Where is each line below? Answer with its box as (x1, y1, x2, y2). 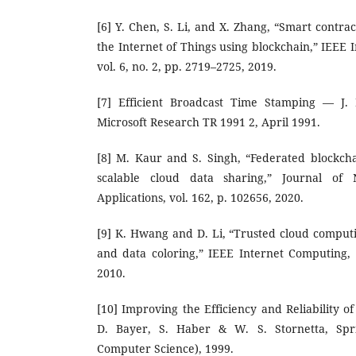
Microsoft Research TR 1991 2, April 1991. (97, 114, 320, 130)
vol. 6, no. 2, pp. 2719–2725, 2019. (97, 58, 277, 74)
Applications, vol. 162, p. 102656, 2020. (97, 189, 304, 205)
